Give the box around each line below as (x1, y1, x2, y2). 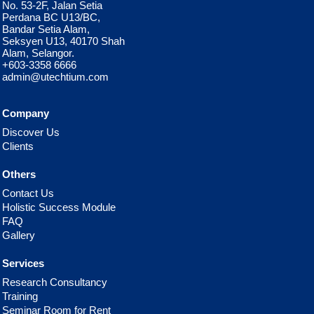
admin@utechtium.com (2, 70, 109, 83)
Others (2, 168, 36, 180)
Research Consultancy (2, 275, 107, 288)
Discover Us (2, 125, 60, 138)
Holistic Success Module (2, 200, 116, 213)
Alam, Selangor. (2, 46, 74, 59)
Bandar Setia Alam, (2, 22, 90, 35)
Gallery (2, 228, 35, 241)
